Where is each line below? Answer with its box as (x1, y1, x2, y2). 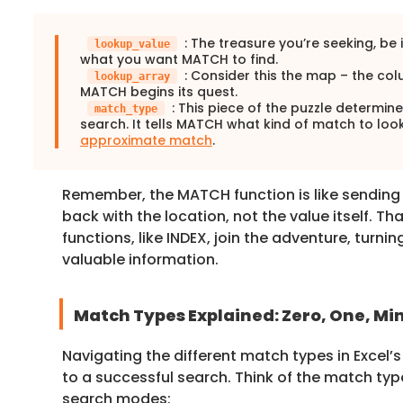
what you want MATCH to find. (79, 49, 278, 68)
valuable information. (61, 248, 219, 270)
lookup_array (94, 69, 170, 83)
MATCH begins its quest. (79, 82, 237, 101)
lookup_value (94, 37, 170, 50)
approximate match (79, 130, 212, 149)
